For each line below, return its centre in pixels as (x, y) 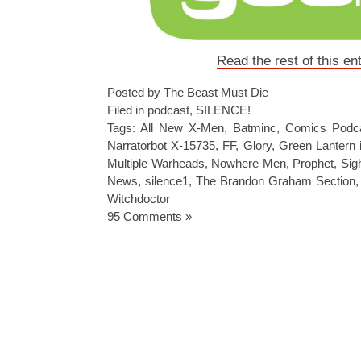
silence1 (167, 181)
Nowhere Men (249, 163)
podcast (168, 110)
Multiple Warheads (156, 163)
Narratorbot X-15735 (162, 145)
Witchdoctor (139, 199)
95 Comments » (149, 216)
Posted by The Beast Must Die (188, 92)
